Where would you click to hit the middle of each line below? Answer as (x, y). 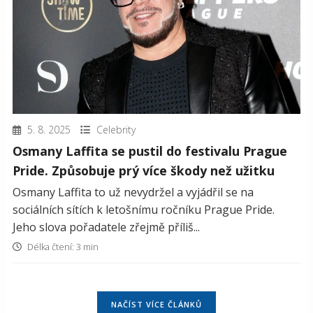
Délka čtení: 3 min (62, 247)
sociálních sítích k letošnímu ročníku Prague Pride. (144, 210)
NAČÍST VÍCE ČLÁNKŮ (156, 305)
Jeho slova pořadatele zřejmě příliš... (106, 227)
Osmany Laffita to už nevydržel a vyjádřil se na (133, 192)
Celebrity (116, 130)
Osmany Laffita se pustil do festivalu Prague (150, 151)
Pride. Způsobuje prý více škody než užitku (144, 171)
